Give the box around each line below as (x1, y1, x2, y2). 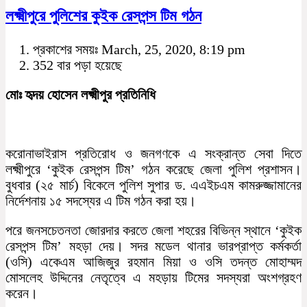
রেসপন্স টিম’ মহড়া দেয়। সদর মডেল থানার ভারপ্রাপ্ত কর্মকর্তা (5, 238, 302, 254)
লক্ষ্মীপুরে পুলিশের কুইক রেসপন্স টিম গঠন (5, 7, 201, 25)
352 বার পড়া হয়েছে (33, 57, 122, 73)
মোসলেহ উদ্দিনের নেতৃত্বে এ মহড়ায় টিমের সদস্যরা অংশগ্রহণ (5, 269, 302, 285)
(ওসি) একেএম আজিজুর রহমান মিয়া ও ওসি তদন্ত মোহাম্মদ (5, 254, 302, 269)
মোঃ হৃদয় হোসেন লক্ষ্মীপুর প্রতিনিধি (5, 86, 156, 102)
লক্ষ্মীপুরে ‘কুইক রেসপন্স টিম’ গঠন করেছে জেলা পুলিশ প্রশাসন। (5, 161, 302, 177)
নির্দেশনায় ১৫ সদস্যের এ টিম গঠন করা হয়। (5, 193, 196, 208)
